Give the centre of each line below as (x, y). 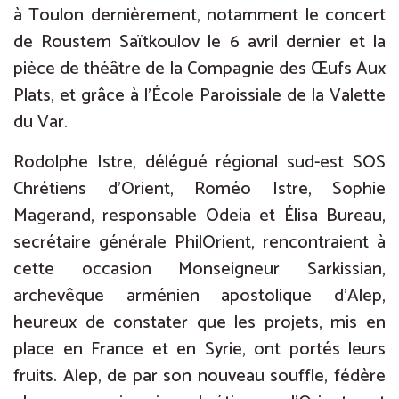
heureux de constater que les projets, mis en (199, 322)
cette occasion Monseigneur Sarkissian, (199, 269)
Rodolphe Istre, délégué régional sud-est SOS (199, 162)
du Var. (41, 123)
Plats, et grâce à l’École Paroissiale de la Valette (199, 96)
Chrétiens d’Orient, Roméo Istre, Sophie (199, 189)
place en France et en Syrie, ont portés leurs (199, 349)
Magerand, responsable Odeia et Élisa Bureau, (199, 216)
